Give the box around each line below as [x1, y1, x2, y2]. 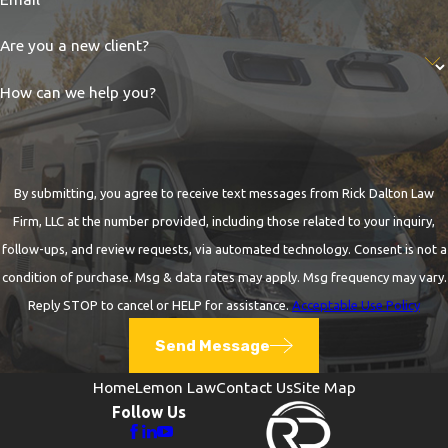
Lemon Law [134, 377, 216, 396]
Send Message [154, 335, 270, 355]
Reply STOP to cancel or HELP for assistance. [28, 298, 292, 312]
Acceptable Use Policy [292, 298, 420, 312]
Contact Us [215, 377, 293, 396]
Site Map [292, 377, 356, 396]
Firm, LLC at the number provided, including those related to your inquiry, [13, 214, 435, 228]
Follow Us [112, 402, 187, 421]
